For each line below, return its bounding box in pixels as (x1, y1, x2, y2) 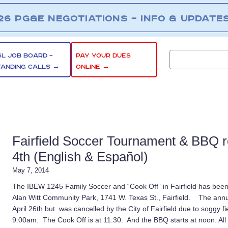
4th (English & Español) (12, 149, 148, 164)
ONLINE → (76, 63, 110, 71)
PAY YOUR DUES (76, 51, 131, 60)
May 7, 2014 (12, 166, 49, 174)
